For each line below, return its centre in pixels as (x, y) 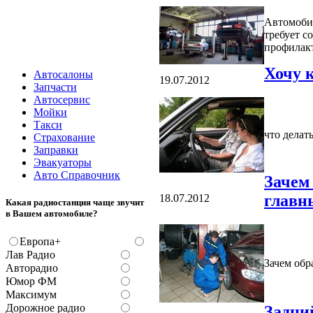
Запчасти (55, 87)
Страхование (64, 137)
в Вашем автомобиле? (52, 214)
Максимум (31, 295)
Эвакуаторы (63, 162)
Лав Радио (30, 255)
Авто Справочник (77, 175)
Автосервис (62, 100)
